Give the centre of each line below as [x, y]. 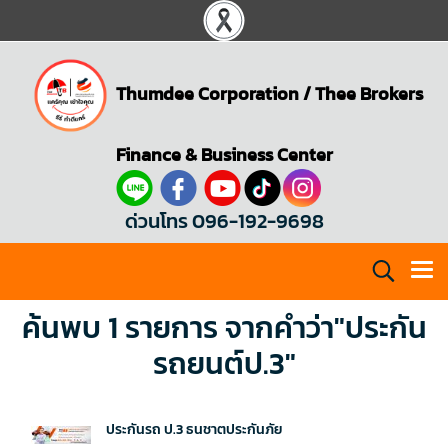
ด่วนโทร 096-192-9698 [224, 221]
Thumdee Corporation [207, 93]
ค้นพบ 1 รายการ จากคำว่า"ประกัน [224, 327]
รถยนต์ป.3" [224, 363]
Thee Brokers [369, 93]
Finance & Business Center [224, 154]
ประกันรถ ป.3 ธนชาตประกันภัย [194, 429]
